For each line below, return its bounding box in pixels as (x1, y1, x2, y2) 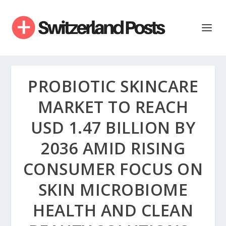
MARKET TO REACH (37, 96, 189, 118)
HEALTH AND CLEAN (33, 199, 193, 221)
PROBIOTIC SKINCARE (28, 75, 198, 97)
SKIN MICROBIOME (38, 179, 188, 200)
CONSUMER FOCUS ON (23, 158, 203, 180)
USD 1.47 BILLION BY (30, 117, 196, 138)
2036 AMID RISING (41, 137, 185, 159)
